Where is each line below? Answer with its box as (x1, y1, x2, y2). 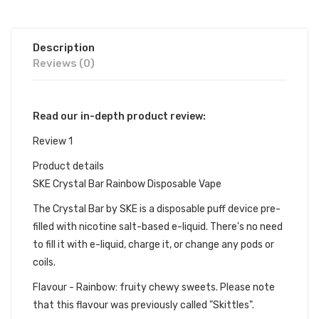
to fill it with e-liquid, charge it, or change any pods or (33, 239, 274, 251)
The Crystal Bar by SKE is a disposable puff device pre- (33, 203, 281, 215)
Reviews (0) (33, 57, 95, 70)
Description (33, 41, 95, 54)
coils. (33, 256, 56, 268)
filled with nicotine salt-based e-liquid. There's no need (33, 221, 283, 233)
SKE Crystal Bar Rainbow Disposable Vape (33, 178, 221, 190)
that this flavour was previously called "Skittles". (33, 299, 254, 311)
